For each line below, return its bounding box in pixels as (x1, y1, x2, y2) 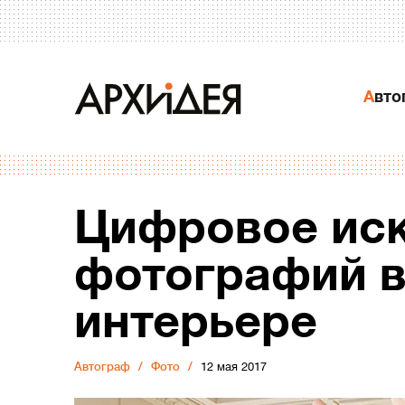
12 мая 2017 (201, 360, 267, 373)
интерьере (74, 295, 317, 348)
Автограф (74, 360, 130, 373)
